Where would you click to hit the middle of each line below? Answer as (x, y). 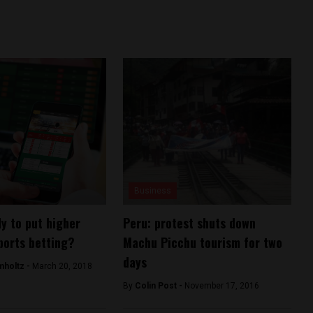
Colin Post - (159, 285)
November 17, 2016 (221, 285)
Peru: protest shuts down (189, 223)
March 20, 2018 (62, 266)
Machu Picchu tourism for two (202, 242)
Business (152, 190)
